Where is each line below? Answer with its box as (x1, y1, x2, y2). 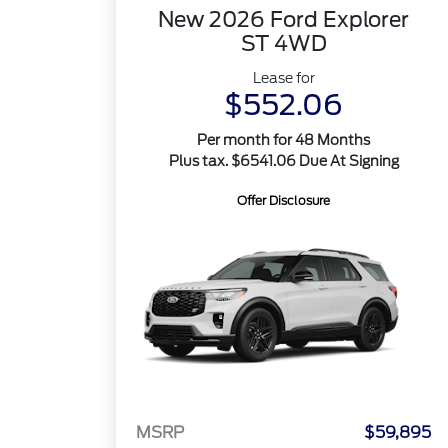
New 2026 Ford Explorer (158, 7, 410, 32)
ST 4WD (240, 31, 327, 56)
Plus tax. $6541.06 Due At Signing (168, 153, 399, 169)
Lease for (252, 70, 315, 86)
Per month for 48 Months (197, 132, 371, 148)
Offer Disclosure (237, 193, 331, 208)
